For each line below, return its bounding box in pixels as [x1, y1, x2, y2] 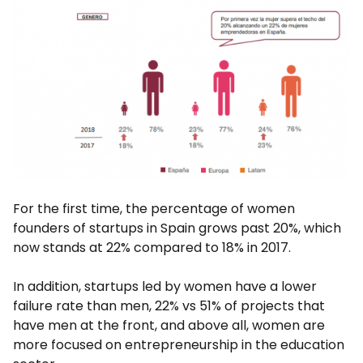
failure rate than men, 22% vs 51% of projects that [13, 297, 325, 316]
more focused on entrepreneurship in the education [13, 335, 344, 355]
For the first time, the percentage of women [13, 199, 295, 219]
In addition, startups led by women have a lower [13, 277, 317, 297]
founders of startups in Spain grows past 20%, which [13, 219, 341, 238]
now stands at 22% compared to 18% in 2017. [13, 238, 291, 258]
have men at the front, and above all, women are [13, 316, 325, 335]
